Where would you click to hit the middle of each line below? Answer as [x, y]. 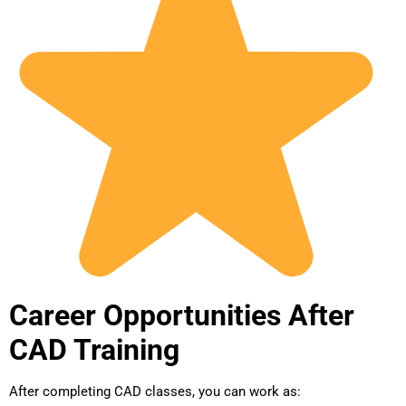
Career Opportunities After [182, 316]
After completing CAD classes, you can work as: [155, 392]
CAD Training [94, 350]
